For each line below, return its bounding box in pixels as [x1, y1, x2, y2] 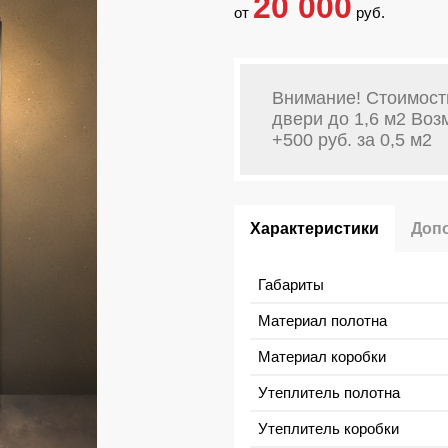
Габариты [258, 275, 324, 293]
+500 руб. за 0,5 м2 [272, 129, 432, 150]
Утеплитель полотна [258, 383, 400, 401]
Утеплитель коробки [258, 419, 399, 437]
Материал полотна [258, 311, 387, 329]
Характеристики [250, 219, 379, 237]
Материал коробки [258, 347, 386, 365]
